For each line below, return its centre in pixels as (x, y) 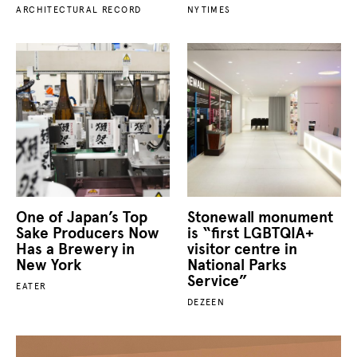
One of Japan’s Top (82, 218)
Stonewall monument (260, 218)
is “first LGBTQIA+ (250, 233)
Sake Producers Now (88, 233)
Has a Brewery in (76, 249)
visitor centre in (242, 249)
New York (49, 265)
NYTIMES (209, 10)
